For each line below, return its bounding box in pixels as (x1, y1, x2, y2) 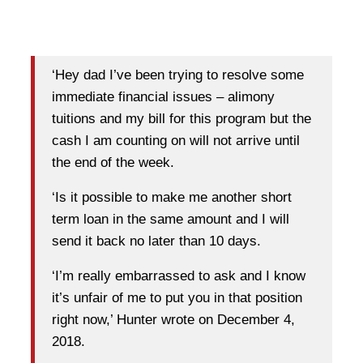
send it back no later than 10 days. (52, 233, 261, 250)
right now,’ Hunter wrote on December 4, (52, 312, 295, 328)
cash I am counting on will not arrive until (52, 133, 300, 149)
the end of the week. (52, 155, 174, 171)
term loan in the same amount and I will (52, 211, 289, 228)
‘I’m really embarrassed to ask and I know (52, 268, 305, 284)
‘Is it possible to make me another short (52, 190, 292, 206)
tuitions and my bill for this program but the (52, 111, 311, 127)
